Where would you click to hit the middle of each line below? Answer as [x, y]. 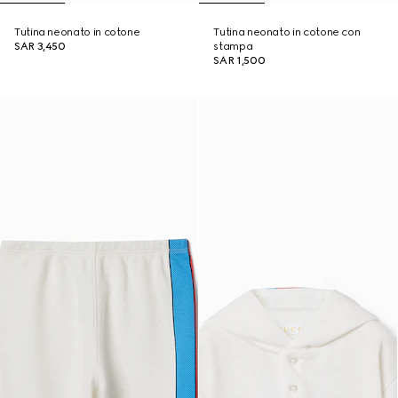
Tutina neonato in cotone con [287, 32]
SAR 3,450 [40, 46]
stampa [233, 46]
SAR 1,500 [239, 60]
